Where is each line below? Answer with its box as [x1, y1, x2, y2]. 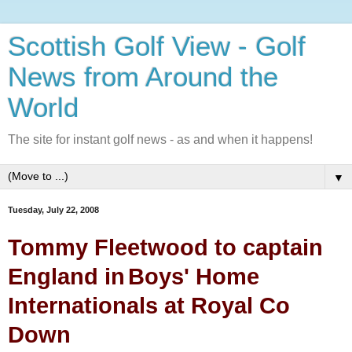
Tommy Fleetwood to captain [8, 234, 323, 260]
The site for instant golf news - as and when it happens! [8, 133, 313, 146]
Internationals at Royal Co [8, 292, 290, 318]
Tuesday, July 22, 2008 [8, 205, 99, 214]
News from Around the [8, 62, 278, 92]
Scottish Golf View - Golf [8, 31, 306, 61]
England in [8, 263, 125, 289]
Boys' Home [128, 263, 259, 289]
